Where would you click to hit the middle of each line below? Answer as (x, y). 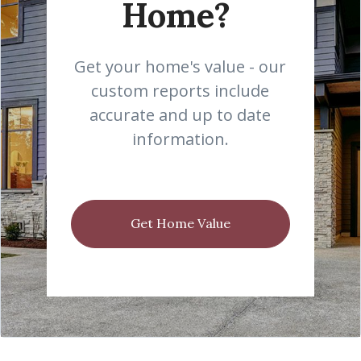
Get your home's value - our (180, 66)
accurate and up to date (180, 115)
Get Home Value (180, 223)
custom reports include (180, 91)
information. (180, 139)
